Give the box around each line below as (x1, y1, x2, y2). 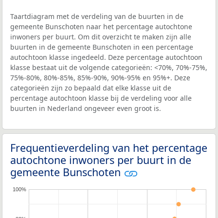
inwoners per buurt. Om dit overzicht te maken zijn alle (10, 32, 191, 41)
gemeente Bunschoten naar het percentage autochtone (10, 21, 192, 31)
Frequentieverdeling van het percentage (10, 140, 207, 155)
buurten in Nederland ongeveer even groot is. (10, 103, 161, 113)
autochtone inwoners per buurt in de (10, 152, 191, 167)
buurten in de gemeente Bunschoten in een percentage (10, 42, 193, 52)
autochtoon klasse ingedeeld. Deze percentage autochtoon (10, 52, 202, 62)
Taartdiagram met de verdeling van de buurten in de (10, 11, 183, 21)
